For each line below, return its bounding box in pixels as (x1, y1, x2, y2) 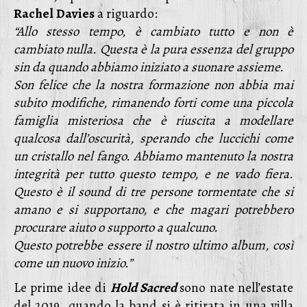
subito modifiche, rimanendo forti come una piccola (14, 94, 293, 112)
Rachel (14, 5, 53, 23)
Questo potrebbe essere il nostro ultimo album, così (14, 236, 293, 254)
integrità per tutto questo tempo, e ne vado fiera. (14, 165, 293, 183)
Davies (56, 5, 95, 23)
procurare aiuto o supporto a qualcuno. (14, 219, 218, 236)
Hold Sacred (110, 279, 177, 297)
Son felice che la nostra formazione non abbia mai (14, 76, 293, 94)
